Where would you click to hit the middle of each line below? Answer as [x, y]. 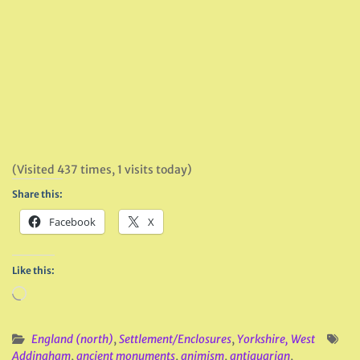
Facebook [72, 222]
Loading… [49, 292]
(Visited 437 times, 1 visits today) [102, 170]
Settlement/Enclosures [175, 339]
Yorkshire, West [276, 339]
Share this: [37, 194]
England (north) [72, 339]
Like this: [33, 270]
